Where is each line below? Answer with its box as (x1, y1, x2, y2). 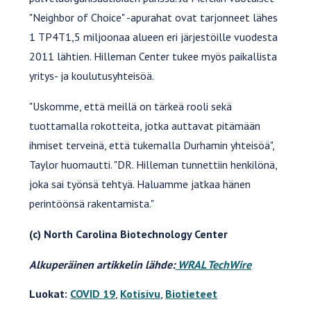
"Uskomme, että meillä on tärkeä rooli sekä (29, 99, 233, 113)
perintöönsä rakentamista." (29, 196, 155, 210)
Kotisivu (120, 286, 161, 301)
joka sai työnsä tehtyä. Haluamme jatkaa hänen (29, 176, 251, 191)
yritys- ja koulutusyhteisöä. (29, 68, 155, 83)
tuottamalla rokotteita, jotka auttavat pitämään (29, 118, 261, 133)
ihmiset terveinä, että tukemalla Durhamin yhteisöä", (29, 137, 275, 152)
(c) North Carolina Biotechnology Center (29, 226, 228, 241)
